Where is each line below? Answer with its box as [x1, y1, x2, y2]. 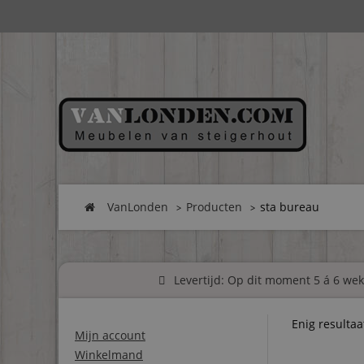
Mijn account [75, 327, 145, 344]
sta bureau [260, 199, 319, 214]
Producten [186, 199, 242, 214]
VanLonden [107, 199, 168, 214]
